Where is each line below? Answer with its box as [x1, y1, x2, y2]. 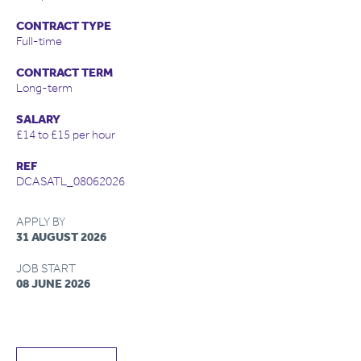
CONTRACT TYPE [16, 19, 111, 33]
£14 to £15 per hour [16, 127, 115, 142]
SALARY [16, 112, 60, 127]
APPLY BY [16, 214, 65, 229]
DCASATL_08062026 [16, 174, 125, 189]
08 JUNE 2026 [16, 276, 90, 291]
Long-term [16, 81, 73, 95]
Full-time [16, 34, 62, 48]
